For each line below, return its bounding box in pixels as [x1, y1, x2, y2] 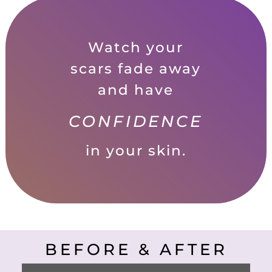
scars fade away [70, 60, 202, 78]
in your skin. [85, 142, 186, 160]
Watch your [88, 39, 184, 56]
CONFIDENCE [69, 112, 203, 132]
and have [98, 81, 174, 99]
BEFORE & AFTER [44, 240, 228, 260]
